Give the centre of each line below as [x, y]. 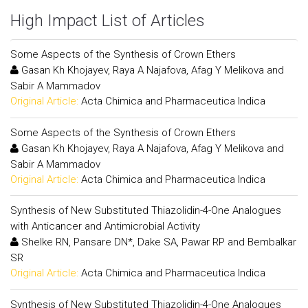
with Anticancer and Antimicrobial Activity [105, 226]
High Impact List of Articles [108, 21]
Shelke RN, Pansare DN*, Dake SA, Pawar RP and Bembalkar [157, 242]
